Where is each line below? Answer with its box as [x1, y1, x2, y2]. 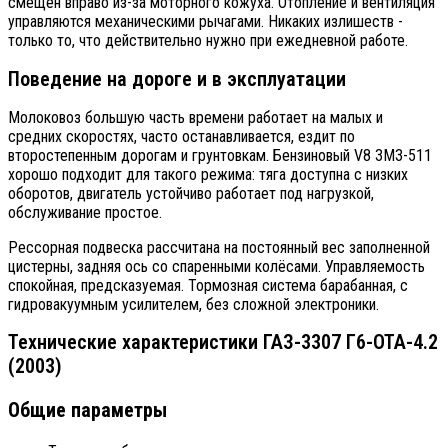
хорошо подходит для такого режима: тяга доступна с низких [8, 164, 408, 184]
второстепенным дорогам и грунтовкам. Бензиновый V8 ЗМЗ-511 [8, 145, 432, 165]
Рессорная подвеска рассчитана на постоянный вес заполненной [8, 237, 430, 257]
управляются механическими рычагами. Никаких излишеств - [8, 12, 403, 32]
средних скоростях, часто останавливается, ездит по [8, 126, 355, 146]
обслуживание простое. [8, 202, 162, 222]
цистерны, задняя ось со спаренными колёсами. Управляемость [8, 256, 425, 276]
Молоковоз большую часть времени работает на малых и [8, 107, 383, 127]
